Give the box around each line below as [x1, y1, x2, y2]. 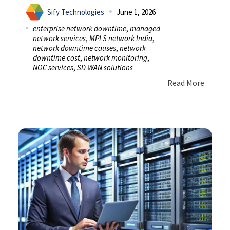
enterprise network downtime [33, 23, 126, 33]
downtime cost [33, 52, 80, 63]
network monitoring [84, 52, 147, 63]
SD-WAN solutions [77, 62, 133, 72]
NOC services [33, 62, 73, 72]
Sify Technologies [47, 7, 104, 17]
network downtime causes [33, 43, 116, 53]
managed [130, 23, 160, 33]
